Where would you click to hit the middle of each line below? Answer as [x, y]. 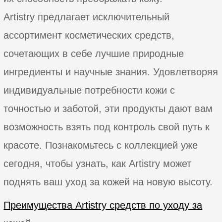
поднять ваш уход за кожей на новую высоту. [108, 182]
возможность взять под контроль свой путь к [107, 127]
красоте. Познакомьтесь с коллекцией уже [101, 145]
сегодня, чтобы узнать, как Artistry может [98, 163]
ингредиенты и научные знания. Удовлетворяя [111, 72]
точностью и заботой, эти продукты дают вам [108, 108]
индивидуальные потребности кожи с [89, 90]
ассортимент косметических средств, [89, 35]
